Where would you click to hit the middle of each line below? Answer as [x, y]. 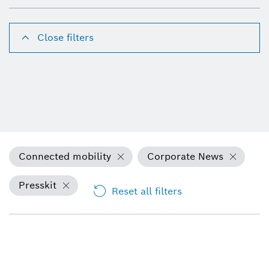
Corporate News [185, 156]
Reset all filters [147, 191]
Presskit [38, 185]
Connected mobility [65, 156]
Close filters [65, 37]
